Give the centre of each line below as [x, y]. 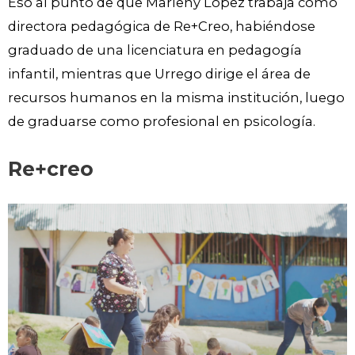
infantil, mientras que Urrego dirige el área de [159, 73]
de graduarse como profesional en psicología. [163, 121]
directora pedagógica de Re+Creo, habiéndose [162, 26]
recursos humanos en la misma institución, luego [176, 97]
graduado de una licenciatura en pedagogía [155, 50]
